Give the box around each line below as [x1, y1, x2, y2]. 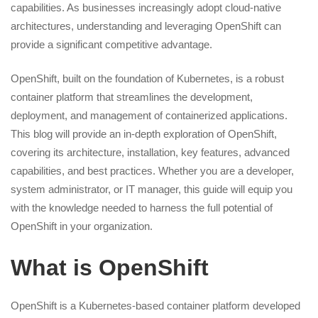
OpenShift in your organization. [11, 220, 153, 233]
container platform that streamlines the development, [11, 91, 253, 104]
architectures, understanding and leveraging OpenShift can [11, 19, 281, 32]
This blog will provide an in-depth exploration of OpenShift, [11, 128, 277, 141]
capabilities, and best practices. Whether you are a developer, [11, 165, 294, 177]
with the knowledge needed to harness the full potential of [11, 202, 273, 214]
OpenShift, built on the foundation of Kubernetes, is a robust [11, 72, 284, 85]
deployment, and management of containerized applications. [11, 109, 287, 122]
